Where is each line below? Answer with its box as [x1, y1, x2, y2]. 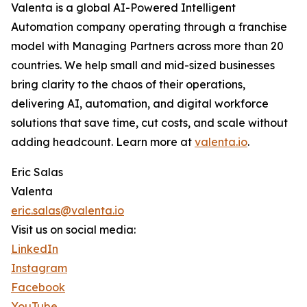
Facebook [11, 280, 65, 295]
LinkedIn [11, 242, 58, 256]
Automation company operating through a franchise [11, 20, 287, 34]
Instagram [11, 261, 67, 275]
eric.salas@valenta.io [11, 204, 124, 218]
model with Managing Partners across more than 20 [11, 39, 284, 53]
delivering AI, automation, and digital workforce [11, 97, 269, 111]
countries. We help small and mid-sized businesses [11, 58, 275, 73]
